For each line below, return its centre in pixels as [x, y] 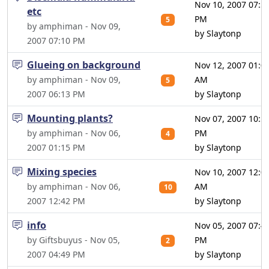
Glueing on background [84, 65]
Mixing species [62, 172]
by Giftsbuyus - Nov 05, [74, 240]
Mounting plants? [70, 118]
